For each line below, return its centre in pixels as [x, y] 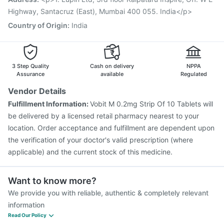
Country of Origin [38, 25]
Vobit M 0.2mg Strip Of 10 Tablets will [151, 104]
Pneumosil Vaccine [49, 7]
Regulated [193, 74]
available [112, 74]
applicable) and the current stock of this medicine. [90, 152]
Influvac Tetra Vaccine [118, 7]
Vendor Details [37, 91]
